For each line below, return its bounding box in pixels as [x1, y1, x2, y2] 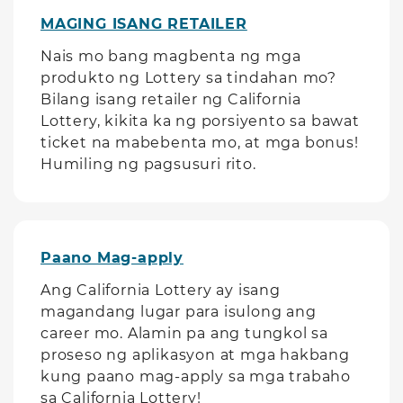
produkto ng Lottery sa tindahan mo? [40, 69, 336, 86]
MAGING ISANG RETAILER [40, 15, 247, 32]
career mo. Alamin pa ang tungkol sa [40, 325, 328, 342]
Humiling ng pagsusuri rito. [40, 156, 256, 173]
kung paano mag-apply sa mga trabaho [40, 368, 351, 385]
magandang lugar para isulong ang [40, 303, 317, 320]
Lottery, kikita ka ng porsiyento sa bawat [40, 112, 360, 130]
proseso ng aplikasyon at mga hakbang [40, 346, 350, 363]
